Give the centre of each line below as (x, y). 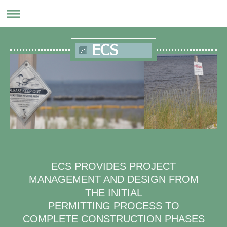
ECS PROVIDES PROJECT (113, 166)
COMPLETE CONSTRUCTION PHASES (113, 219)
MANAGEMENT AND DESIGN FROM (113, 180)
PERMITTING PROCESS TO (113, 206)
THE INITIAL (113, 193)
